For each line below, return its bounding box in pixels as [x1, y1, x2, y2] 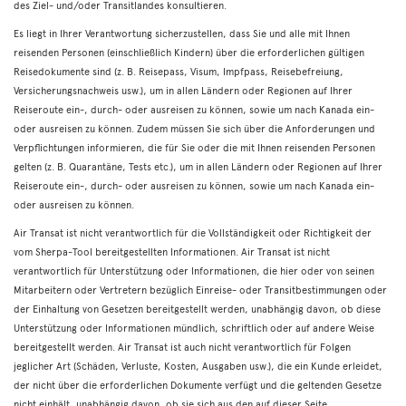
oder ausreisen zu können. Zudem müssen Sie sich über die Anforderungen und [14, 121, 375, 135]
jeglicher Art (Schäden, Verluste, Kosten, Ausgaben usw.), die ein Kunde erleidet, [14, 359, 382, 372]
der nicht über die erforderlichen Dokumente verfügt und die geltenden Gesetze [14, 378, 382, 391]
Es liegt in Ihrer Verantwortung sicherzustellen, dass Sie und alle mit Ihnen [14, 26, 350, 40]
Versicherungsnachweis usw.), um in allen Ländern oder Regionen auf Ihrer [14, 83, 353, 97]
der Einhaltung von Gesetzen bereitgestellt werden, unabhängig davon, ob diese [14, 302, 381, 315]
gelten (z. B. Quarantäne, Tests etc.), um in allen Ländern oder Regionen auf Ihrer [14, 159, 382, 173]
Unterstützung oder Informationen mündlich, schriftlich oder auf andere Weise [14, 321, 374, 334]
